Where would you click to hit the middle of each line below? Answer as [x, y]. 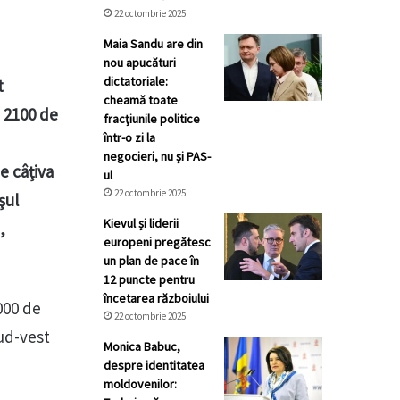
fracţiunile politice [152, 119]
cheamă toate [141, 100]
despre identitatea [154, 365]
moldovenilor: [140, 384]
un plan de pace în [151, 261]
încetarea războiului [156, 298]
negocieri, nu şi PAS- [157, 156]
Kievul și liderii [141, 223]
